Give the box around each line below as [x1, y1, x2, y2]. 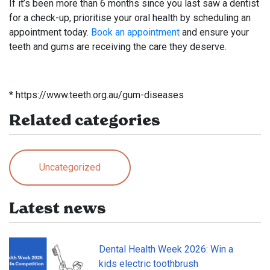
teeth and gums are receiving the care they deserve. [9, 40, 227, 52]
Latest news [9, 199, 106, 218]
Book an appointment [91, 26, 180, 38]
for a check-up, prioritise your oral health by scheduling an [9, 11, 251, 24]
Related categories [9, 111, 160, 130]
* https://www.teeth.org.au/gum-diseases [9, 89, 184, 101]
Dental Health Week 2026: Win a [99, 243, 234, 255]
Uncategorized [39, 161, 101, 173]
